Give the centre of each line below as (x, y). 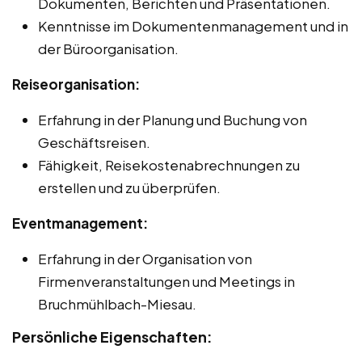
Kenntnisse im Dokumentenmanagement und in (193, 26)
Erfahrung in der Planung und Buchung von (173, 120)
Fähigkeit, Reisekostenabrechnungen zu (169, 165)
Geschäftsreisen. (94, 143)
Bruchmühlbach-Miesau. (117, 304)
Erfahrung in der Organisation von (145, 259)
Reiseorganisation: (76, 84)
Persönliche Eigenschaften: (112, 337)
